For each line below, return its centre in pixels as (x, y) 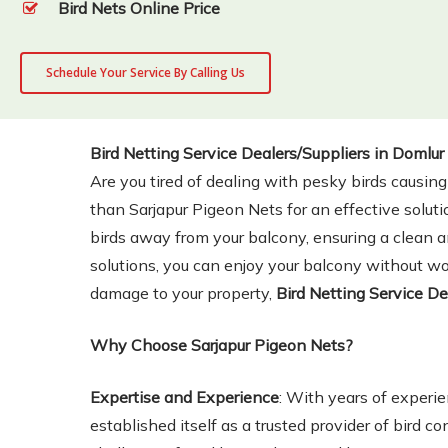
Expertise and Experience (185, 397)
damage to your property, (183, 293)
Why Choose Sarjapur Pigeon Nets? (222, 345)
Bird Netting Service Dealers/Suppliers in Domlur (267, 153)
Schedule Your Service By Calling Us (145, 72)
